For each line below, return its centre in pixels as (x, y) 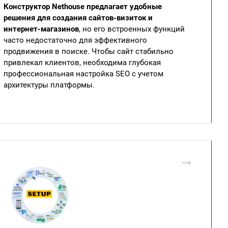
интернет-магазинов (41, 29)
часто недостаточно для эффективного (75, 40)
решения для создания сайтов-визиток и (78, 18)
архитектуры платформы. (49, 85)
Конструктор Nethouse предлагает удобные (83, 7)
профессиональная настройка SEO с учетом (83, 74)
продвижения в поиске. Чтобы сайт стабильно (89, 51)
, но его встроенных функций (132, 29)
